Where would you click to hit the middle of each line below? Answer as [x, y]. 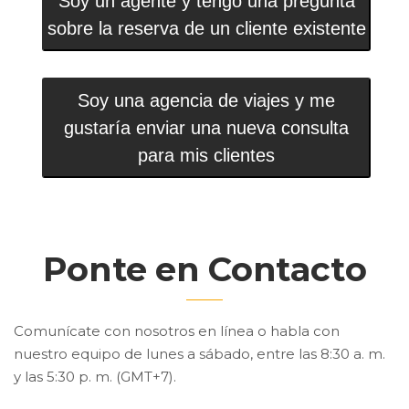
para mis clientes [206, 155]
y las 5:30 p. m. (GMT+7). [95, 377]
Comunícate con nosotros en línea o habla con [177, 331]
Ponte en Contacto [204, 269]
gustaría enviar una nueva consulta [206, 128]
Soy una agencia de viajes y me [206, 100]
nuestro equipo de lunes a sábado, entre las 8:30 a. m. [199, 354]
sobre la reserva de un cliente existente [206, 28]
